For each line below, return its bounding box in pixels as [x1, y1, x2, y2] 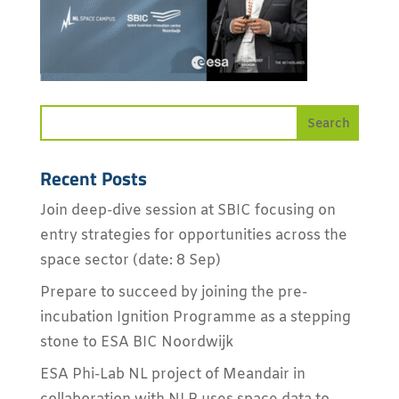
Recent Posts [39, 164, 147, 192]
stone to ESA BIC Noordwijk [39, 333, 233, 352]
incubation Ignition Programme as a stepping [39, 308, 351, 327]
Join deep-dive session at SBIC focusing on [39, 201, 336, 220]
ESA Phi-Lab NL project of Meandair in [39, 365, 305, 384]
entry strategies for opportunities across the [39, 226, 347, 245]
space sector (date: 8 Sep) [39, 251, 221, 270]
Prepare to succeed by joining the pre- [39, 283, 307, 302]
